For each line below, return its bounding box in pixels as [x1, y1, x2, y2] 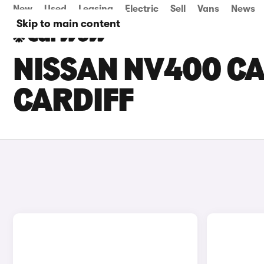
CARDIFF [13, 86, 133, 119]
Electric [125, 4, 159, 14]
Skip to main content [16, 18, 120, 29]
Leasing [78, 4, 113, 14]
